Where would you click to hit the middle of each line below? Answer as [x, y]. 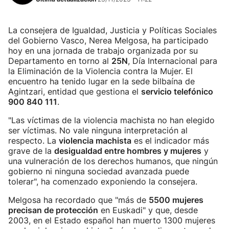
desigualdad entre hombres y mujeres [128, 151]
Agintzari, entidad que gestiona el [75, 91]
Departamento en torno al [60, 61]
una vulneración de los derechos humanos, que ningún [113, 161]
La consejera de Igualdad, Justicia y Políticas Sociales [112, 30]
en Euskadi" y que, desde [148, 210]
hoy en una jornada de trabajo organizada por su [103, 51]
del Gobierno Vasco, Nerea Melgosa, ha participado [108, 40]
